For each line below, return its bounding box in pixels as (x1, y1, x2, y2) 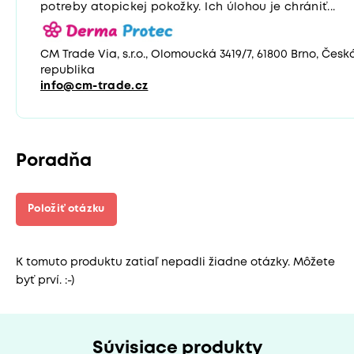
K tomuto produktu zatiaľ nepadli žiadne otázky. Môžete (16, 258, 335, 268)
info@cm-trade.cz (40, 81, 149, 92)
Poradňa (16, 153, 92, 170)
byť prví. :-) (16, 276, 74, 286)
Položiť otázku (28, 205, 105, 214)
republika (40, 66, 95, 76)
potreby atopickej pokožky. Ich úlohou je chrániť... (40, 2, 336, 13)
